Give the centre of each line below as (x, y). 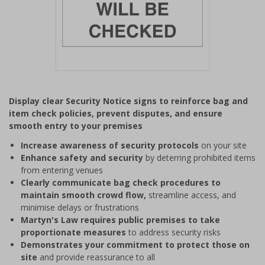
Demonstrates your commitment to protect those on (135, 245)
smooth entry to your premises (76, 126)
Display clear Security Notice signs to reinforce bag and (128, 101)
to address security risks (174, 232)
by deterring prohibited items (201, 158)
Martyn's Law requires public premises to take (120, 220)
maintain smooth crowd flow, (85, 195)
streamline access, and (192, 195)
